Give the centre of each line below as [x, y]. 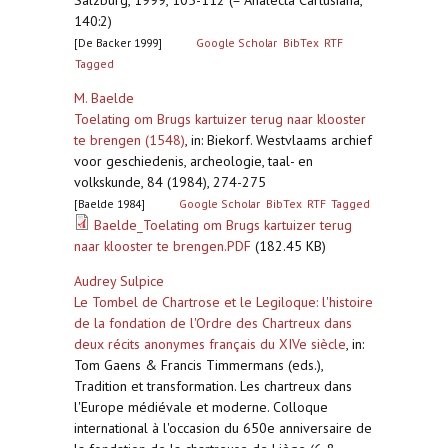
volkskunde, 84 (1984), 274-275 [170, 182]
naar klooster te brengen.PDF [162, 246]
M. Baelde [104, 98]
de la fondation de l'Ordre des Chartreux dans [213, 323]
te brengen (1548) [129, 140]
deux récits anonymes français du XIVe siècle [210, 344]
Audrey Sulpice [119, 281]
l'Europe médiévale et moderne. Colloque [201, 407]
